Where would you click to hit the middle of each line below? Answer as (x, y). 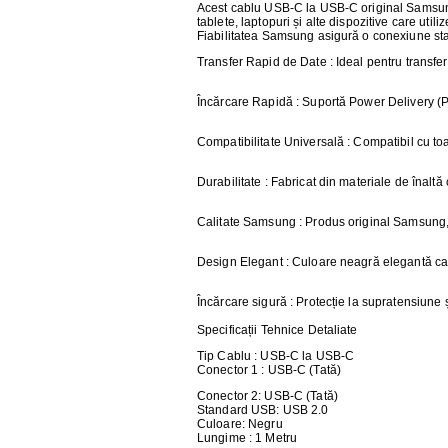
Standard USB (237, 410)
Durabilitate (229, 182)
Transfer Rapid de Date (263, 62)
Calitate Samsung (246, 222)
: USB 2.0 (302, 410)
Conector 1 (228, 370)
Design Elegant (241, 262)
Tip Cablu (224, 356)
